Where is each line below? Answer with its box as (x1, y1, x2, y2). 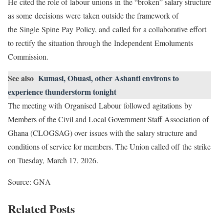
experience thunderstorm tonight (8, 86, 116, 97)
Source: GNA (8, 176, 53, 187)
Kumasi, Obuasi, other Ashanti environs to (38, 72, 179, 84)
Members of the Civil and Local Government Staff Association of (8, 114, 209, 124)
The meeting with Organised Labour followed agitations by (8, 100, 192, 110)
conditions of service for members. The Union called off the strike (8, 141, 211, 152)
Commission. (8, 51, 51, 62)
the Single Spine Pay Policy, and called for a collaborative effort (8, 24, 206, 34)
